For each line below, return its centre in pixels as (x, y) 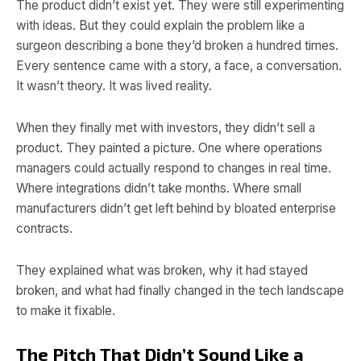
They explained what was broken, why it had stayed (162, 271)
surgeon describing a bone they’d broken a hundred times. (177, 45)
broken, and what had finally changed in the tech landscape (180, 291)
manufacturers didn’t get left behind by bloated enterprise (176, 208)
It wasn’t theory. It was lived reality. (114, 85)
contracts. (44, 228)
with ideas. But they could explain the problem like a (160, 25)
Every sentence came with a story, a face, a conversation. (179, 65)
